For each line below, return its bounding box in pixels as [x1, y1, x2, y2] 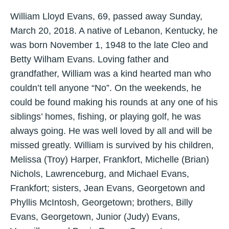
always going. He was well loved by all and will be [10, 125, 212, 136]
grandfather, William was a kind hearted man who [10, 68, 211, 79]
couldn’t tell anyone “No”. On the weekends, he [10, 82, 201, 93]
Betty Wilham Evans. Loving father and [10, 54, 169, 64]
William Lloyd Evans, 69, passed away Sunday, [10, 11, 202, 21]
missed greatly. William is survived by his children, [10, 140, 214, 150]
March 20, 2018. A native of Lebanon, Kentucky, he [10, 25, 218, 36]
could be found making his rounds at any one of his [10, 97, 218, 107]
